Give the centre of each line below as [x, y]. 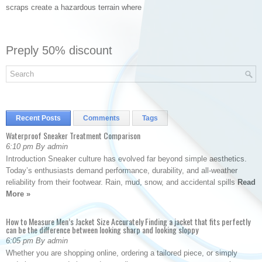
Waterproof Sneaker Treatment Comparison [73, 135]
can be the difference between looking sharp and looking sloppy [102, 230]
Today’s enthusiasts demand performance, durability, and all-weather [122, 170]
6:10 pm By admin [37, 146]
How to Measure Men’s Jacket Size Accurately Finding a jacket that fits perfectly [128, 221]
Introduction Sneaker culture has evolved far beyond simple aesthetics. [126, 159]
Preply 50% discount [59, 50]
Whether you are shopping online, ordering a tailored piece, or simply [122, 253]
